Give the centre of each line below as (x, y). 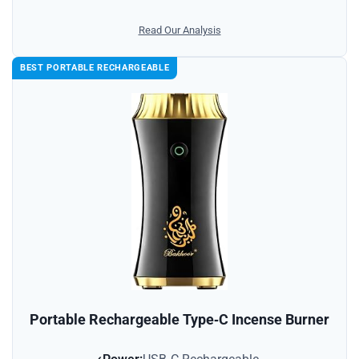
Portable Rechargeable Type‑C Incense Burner (179, 320)
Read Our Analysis (179, 30)
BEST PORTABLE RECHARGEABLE (95, 68)
